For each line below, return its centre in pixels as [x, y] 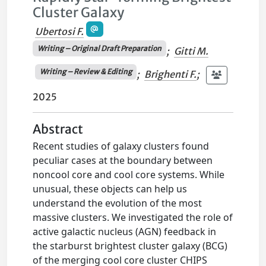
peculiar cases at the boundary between [123, 160]
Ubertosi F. [60, 32]
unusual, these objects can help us [110, 189]
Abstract [58, 129]
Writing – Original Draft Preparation [99, 48]
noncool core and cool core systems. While [129, 174]
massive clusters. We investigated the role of [133, 217]
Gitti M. [191, 51]
